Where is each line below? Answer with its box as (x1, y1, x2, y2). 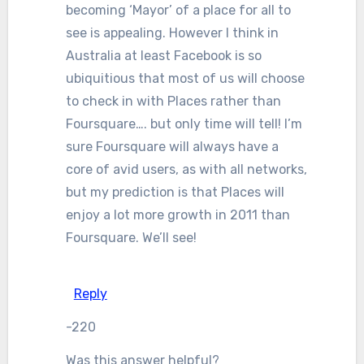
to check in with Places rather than (65, 93, 281, 109)
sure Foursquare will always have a (65, 138, 279, 154)
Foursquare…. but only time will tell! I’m (65, 115, 302, 132)
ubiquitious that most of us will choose (65, 70, 305, 86)
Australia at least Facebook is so (65, 47, 262, 63)
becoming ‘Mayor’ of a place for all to (65, 2, 291, 18)
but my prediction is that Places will (65, 184, 284, 200)
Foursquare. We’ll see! (65, 229, 197, 245)
